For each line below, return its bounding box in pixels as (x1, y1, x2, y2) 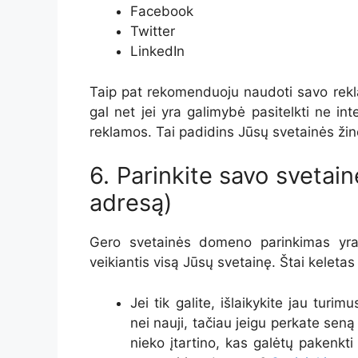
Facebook (130, 3, 193, 20)
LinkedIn (130, 43, 185, 60)
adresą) (89, 189, 173, 217)
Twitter (130, 23, 175, 40)
